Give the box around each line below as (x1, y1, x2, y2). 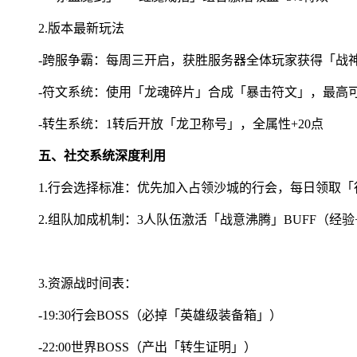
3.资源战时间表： (38, 276, 137, 290)
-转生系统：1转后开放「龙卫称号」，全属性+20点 (38, 116, 324, 131)
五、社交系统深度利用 (38, 148, 166, 163)
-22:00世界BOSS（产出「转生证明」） (38, 339, 257, 354)
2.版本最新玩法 (38, 21, 124, 35)
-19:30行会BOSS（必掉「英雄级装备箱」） (38, 308, 282, 322)
